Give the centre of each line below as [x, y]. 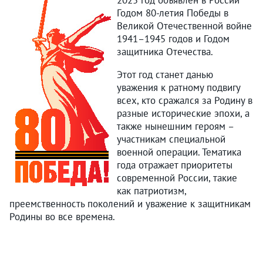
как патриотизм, [151, 191]
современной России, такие [177, 178]
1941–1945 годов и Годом [173, 39]
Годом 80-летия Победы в [173, 13]
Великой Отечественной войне [184, 26]
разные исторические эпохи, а [183, 113]
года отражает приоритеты [175, 165]
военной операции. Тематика [179, 152]
